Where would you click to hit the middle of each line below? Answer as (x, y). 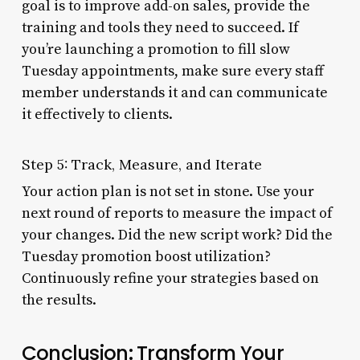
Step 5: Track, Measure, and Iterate (141, 164)
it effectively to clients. (97, 114)
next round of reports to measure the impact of (177, 213)
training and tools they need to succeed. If (160, 27)
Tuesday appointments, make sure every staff (172, 71)
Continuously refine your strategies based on (170, 278)
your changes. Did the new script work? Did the (177, 235)
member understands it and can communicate (174, 92)
